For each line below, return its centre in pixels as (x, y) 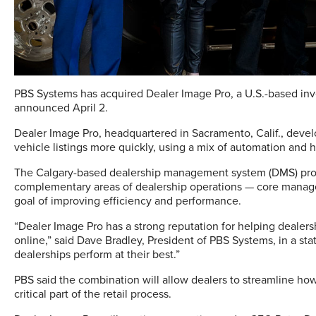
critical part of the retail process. (93, 294)
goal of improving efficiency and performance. (128, 201)
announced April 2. (61, 108)
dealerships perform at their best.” (97, 254)
